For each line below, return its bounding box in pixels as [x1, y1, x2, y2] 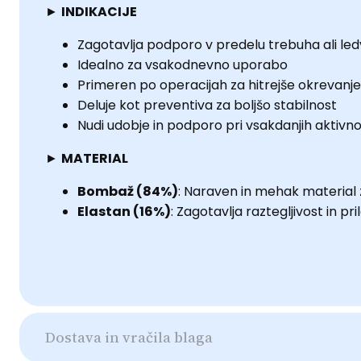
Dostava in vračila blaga [45, 326, 213, 347]
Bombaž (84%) [77, 181, 178, 201]
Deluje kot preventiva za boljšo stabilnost [77, 95, 337, 114]
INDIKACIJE [61, 2, 137, 21]
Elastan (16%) [77, 201, 171, 221]
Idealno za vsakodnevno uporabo [77, 55, 288, 74]
